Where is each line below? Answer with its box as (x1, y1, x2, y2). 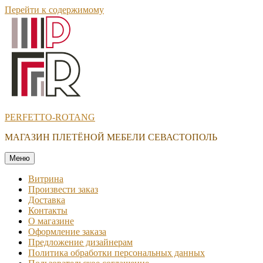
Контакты (28, 205, 68, 215)
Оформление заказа (28, 227, 106, 237)
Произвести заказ (28, 184, 98, 194)
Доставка (28, 195, 65, 205)
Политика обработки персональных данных (28, 248, 205, 258)
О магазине (28, 216, 74, 226)
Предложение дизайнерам (28, 237, 133, 247)
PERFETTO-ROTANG (5, 112, 95, 122)
